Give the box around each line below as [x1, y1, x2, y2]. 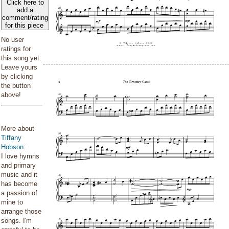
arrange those [1, 208, 41, 215]
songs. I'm [1, 217, 32, 224]
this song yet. [1, 54, 41, 62]
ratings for [1, 45, 31, 53]
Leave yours [1, 63, 37, 71]
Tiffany [1, 134, 21, 142]
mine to [1, 198, 23, 206]
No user [1, 36, 24, 43]
